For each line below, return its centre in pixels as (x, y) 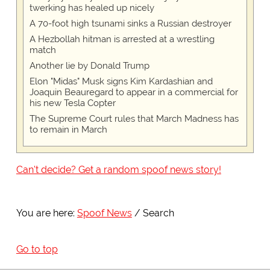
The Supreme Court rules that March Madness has (134, 119)
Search (158, 213)
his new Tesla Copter (72, 103)
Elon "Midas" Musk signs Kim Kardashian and (121, 82)
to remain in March (68, 130)
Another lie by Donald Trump (89, 66)
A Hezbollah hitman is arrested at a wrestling (122, 39)
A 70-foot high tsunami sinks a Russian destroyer (130, 24)
